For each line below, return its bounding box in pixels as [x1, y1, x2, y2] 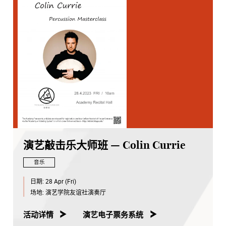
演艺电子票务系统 [83, 209, 144, 220]
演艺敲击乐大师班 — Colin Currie [23, 140, 186, 151]
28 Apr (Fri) [45, 177, 76, 186]
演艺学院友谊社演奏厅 [45, 188, 106, 197]
